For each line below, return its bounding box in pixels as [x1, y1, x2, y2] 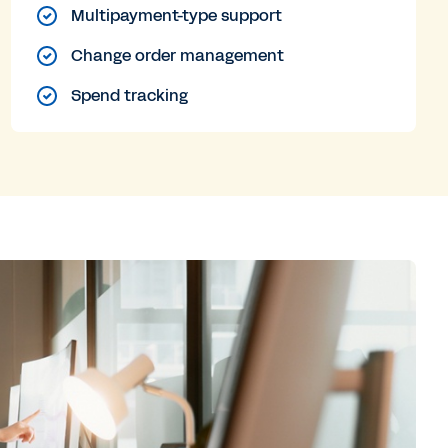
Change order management [70, 44, 284, 67]
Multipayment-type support [70, 4, 282, 27]
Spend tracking [70, 84, 188, 107]
